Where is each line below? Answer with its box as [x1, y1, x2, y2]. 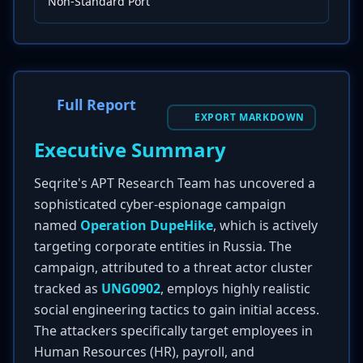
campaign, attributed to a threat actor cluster [34, 258, 313, 276]
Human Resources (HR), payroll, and [34, 343, 254, 361]
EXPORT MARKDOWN [194, 110, 305, 124]
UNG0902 [101, 280, 160, 297]
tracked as [34, 280, 101, 297]
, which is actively [213, 216, 318, 234]
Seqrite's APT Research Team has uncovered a [34, 174, 315, 192]
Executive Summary [34, 136, 226, 163]
